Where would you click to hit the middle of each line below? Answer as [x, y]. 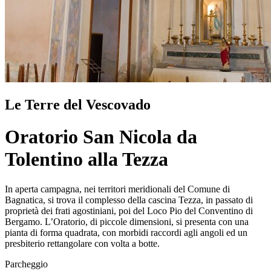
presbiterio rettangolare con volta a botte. [82, 243]
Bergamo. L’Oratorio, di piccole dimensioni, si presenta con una [127, 221]
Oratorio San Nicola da [101, 137]
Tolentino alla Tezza [87, 159]
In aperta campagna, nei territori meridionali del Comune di [117, 189]
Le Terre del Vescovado [78, 104]
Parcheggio [26, 264]
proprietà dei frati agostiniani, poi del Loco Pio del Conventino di [129, 211]
